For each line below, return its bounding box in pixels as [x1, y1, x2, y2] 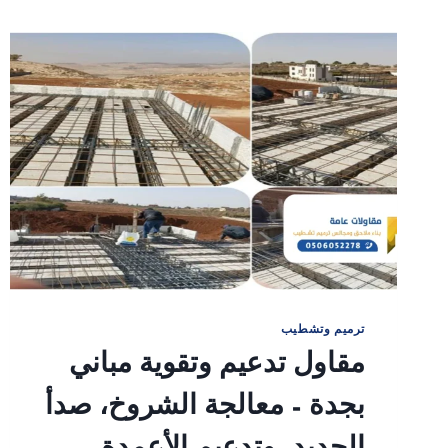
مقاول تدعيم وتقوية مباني [69, 354, 365, 383]
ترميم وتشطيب [280, 325, 365, 338]
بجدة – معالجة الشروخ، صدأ [45, 396, 365, 425]
